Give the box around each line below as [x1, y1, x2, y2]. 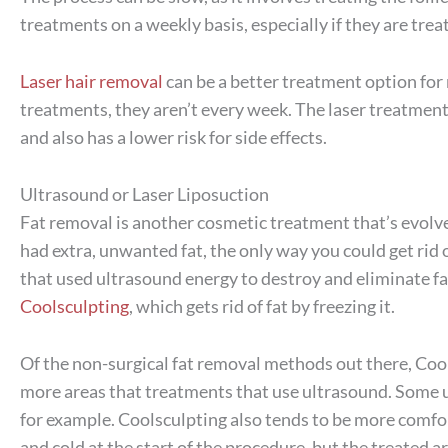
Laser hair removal [20, 70, 163, 93]
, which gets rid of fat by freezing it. [129, 295, 395, 318]
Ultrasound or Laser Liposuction [20, 183, 269, 206]
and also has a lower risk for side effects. [20, 126, 327, 149]
